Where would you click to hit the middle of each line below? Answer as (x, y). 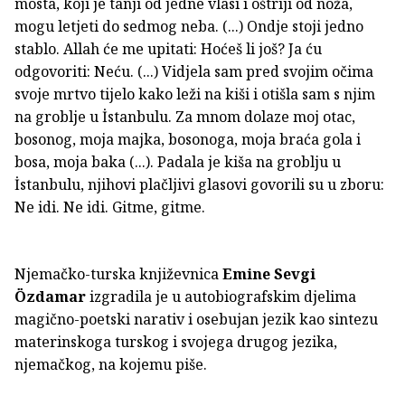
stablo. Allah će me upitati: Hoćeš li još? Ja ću (168, 49)
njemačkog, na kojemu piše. (111, 365)
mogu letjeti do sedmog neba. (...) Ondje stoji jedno (189, 27)
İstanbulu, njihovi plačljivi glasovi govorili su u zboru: (199, 185)
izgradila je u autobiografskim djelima (221, 297)
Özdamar (50, 297)
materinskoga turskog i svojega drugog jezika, (176, 342)
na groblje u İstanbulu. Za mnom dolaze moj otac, (185, 117)
